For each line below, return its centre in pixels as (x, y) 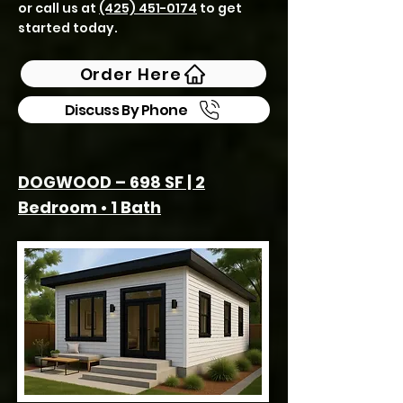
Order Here (130, 74)
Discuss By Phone (126, 110)
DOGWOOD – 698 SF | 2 (112, 182)
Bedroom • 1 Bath (90, 207)
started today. (68, 28)
